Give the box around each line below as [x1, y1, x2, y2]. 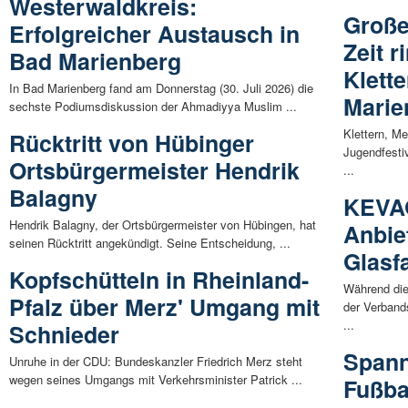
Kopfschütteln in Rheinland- [9, 263, 309, 297]
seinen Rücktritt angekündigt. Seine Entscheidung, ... [9, 234, 291, 252]
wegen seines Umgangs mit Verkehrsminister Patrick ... [9, 371, 302, 389]
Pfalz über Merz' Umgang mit [9, 291, 320, 324]
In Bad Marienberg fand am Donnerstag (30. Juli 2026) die [9, 79, 313, 97]
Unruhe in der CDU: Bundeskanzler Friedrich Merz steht [9, 352, 302, 371]
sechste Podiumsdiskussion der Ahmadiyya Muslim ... [9, 97, 297, 116]
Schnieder [9, 318, 119, 352]
